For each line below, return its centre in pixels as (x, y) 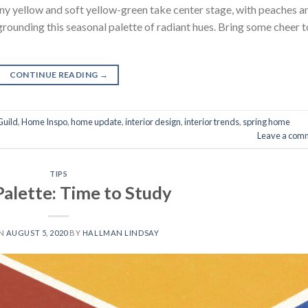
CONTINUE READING (54, 75)
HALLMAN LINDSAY (121, 232)
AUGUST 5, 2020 (37, 232)
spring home (266, 122)
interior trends (212, 122)
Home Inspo (44, 122)
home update (96, 122)
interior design (153, 122)
